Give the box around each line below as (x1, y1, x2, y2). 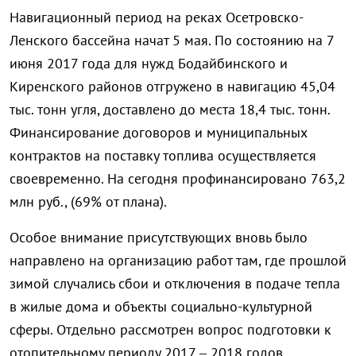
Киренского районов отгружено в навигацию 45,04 (10, 77, 335, 96)
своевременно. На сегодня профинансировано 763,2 (10, 169, 346, 188)
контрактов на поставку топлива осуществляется (10, 146, 316, 165)
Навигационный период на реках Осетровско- (10, 8, 304, 27)
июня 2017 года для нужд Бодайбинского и (10, 54, 288, 73)
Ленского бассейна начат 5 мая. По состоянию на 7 (10, 31, 334, 50)
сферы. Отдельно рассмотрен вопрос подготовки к (10, 320, 331, 339)
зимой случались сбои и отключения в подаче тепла (10, 274, 340, 293)
